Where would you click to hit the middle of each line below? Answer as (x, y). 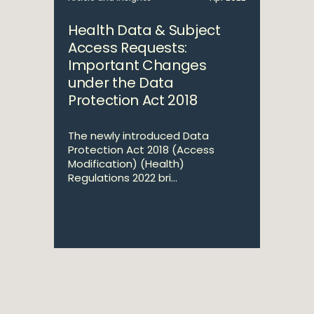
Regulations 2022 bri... (123, 178)
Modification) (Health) (126, 164)
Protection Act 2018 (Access (141, 150)
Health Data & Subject (144, 30)
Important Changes (137, 65)
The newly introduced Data (138, 136)
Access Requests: (128, 48)
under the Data (121, 83)
